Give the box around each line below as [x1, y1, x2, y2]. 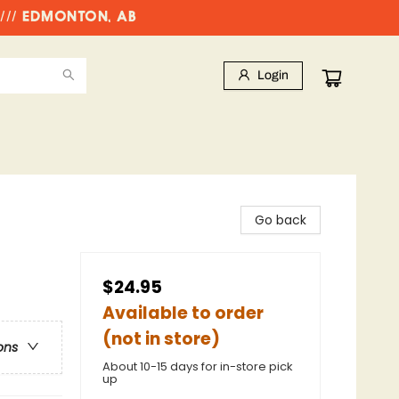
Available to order [102, 301, 264, 325]
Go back [255, 211, 306, 229]
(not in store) [102, 327, 220, 351]
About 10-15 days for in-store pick [102, 358, 293, 375]
